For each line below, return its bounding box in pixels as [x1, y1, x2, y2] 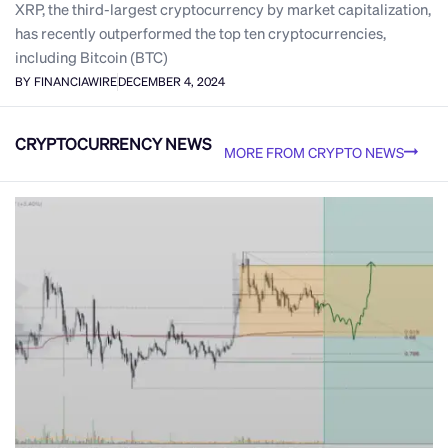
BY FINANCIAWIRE [15, 74, 117, 90]
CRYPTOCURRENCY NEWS [15, 133, 211, 155]
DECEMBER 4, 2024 [118, 74, 225, 90]
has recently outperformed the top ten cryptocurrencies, [15, 22, 386, 43]
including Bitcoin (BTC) [15, 46, 168, 67]
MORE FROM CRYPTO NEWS [224, 142, 404, 161]
